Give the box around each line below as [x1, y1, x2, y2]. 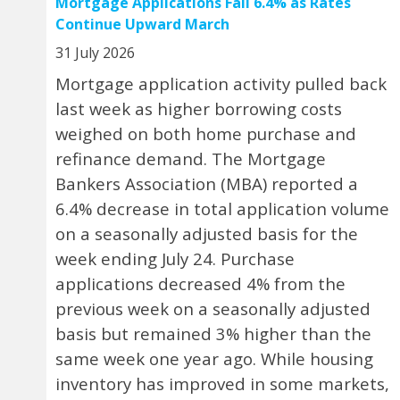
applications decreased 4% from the [55, 271, 346, 295]
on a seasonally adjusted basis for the [55, 221, 358, 245]
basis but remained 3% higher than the [55, 321, 371, 345]
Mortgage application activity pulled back [55, 71, 387, 95]
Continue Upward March [55, 13, 229, 34]
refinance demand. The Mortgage [55, 146, 326, 170]
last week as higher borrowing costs [55, 96, 342, 120]
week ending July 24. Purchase [55, 246, 295, 270]
